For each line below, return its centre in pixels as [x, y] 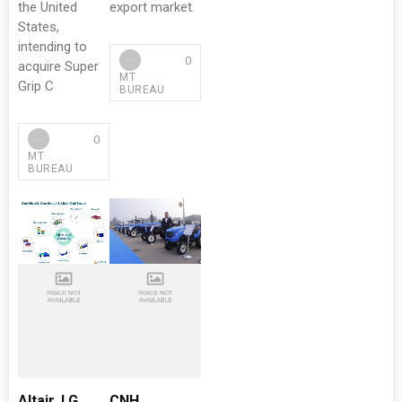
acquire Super [58, 66]
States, [39, 27]
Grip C [36, 86]
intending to [52, 47]
